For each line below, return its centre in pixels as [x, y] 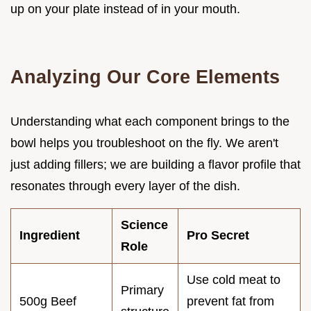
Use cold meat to [234, 279]
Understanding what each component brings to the [150, 121]
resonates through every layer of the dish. [125, 186]
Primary [142, 290]
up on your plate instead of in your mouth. [125, 9]
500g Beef [48, 301]
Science [144, 225]
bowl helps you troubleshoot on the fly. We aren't [144, 143]
